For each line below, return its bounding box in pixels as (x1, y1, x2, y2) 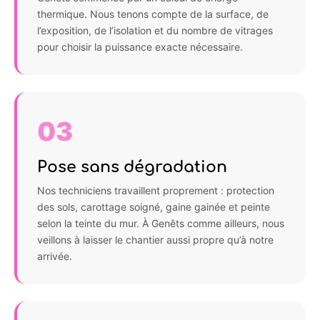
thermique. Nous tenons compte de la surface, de (37, 7, 269, 20)
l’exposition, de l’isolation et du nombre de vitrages (37, 24, 273, 36)
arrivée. (37, 249, 72, 262)
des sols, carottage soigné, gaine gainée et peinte (37, 200, 270, 213)
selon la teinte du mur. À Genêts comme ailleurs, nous (37, 216, 284, 229)
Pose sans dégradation (37, 158, 227, 176)
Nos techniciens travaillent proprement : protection (37, 184, 274, 196)
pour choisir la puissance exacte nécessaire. (37, 40, 243, 53)
